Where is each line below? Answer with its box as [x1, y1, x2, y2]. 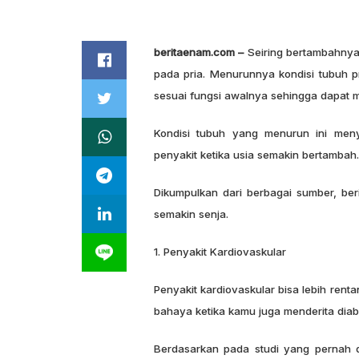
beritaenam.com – [154, 46, 244, 59]
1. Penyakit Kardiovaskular [154, 245, 286, 259]
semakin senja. [154, 208, 228, 221]
